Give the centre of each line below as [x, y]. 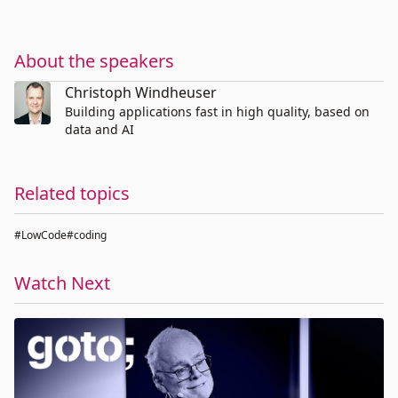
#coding [87, 235]
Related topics [72, 193]
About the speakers [94, 61]
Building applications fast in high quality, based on [217, 111]
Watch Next [62, 283]
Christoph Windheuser [140, 92]
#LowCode [40, 235]
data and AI [99, 129]
